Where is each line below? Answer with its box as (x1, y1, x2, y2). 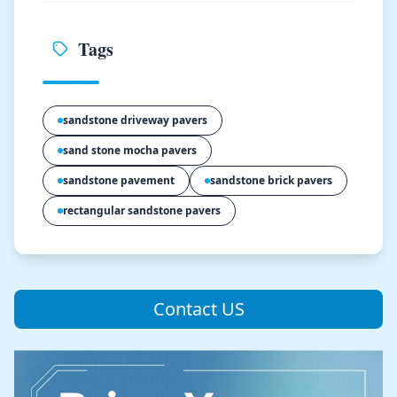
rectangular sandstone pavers (63, 203, 221, 219)
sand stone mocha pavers (63, 143, 197, 159)
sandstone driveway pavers (63, 113, 207, 128)
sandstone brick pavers (210, 173, 332, 189)
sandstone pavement (63, 173, 175, 189)
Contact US (152, 297, 245, 322)
